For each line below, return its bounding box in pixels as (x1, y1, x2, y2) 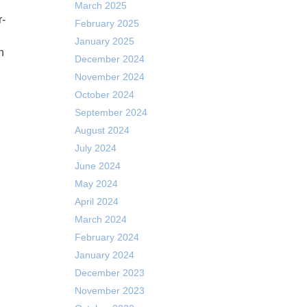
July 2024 (74, 143, 116, 153)
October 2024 (74, 89, 134, 100)
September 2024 (74, 107, 147, 118)
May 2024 (74, 178, 118, 189)
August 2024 (74, 125, 130, 136)
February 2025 (74, 18, 139, 29)
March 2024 (74, 214, 127, 225)
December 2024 (74, 53, 145, 64)
